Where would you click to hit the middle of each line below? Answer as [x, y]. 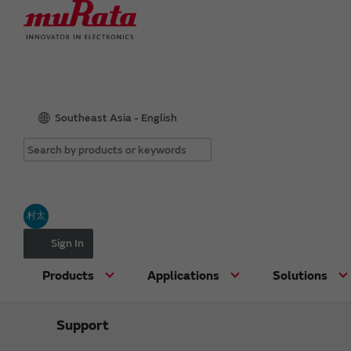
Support [83, 325]
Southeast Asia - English [116, 118]
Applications [183, 275]
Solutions [300, 275]
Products [68, 275]
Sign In [67, 243]
